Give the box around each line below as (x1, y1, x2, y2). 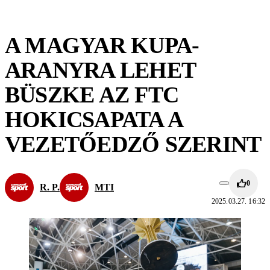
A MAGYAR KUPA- (5, 33, 199, 58)
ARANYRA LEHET (5, 57, 196, 83)
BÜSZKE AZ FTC (5, 82, 179, 107)
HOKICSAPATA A (5, 107, 183, 132)
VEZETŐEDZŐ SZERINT (5, 131, 262, 157)
